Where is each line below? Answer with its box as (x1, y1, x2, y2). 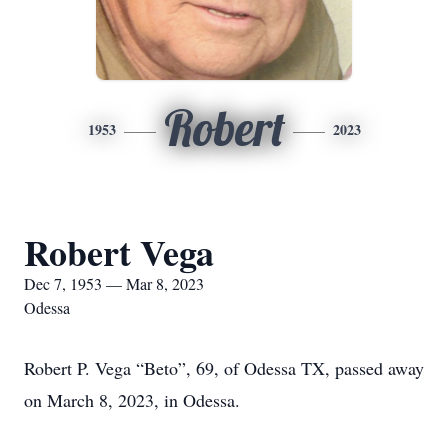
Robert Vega (24, 226, 214, 278)
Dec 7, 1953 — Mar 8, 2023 (24, 273, 204, 294)
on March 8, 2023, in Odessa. (24, 388, 240, 412)
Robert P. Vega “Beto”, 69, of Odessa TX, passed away (24, 356, 424, 380)
